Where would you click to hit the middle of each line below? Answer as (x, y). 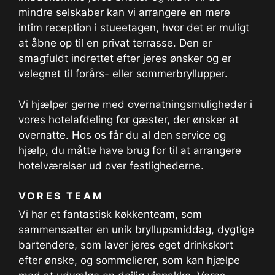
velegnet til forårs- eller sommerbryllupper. (123, 73)
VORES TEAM (61, 196)
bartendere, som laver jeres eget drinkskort (126, 245)
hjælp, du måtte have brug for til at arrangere (130, 150)
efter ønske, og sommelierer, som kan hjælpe (129, 260)
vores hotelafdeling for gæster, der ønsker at (129, 120)
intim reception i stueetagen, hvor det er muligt (134, 27)
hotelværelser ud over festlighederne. (111, 166)
